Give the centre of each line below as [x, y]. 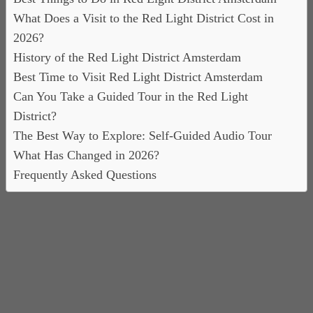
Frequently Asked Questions [85, 175]
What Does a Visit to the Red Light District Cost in [144, 19]
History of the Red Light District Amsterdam [127, 58]
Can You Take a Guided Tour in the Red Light [131, 97]
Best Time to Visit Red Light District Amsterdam [138, 77]
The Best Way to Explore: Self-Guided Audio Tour [143, 136]
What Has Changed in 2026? [86, 155]
